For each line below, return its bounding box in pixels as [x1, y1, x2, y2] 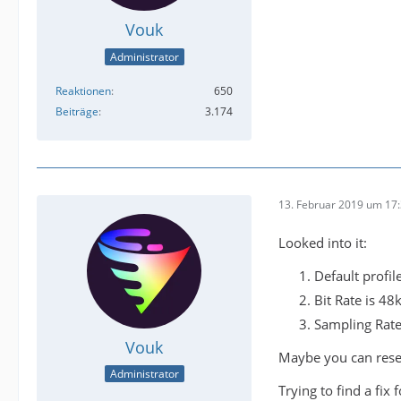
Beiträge [55, 103, 98, 119]
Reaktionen [55, 82, 111, 98]
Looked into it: [278, 233, 367, 252]
